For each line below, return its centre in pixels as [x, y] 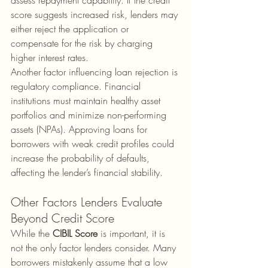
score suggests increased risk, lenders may [96, 14]
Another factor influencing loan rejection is [96, 72]
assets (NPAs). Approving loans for [80, 129]
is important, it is [133, 233]
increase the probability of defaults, [82, 158]
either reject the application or [71, 29]
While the [32, 233]
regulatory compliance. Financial [77, 86]
